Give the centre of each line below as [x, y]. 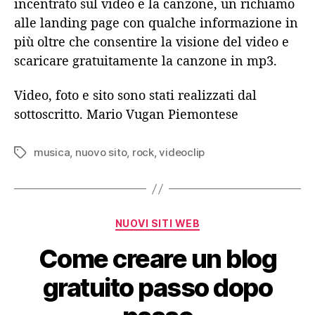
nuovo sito [101, 153]
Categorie [185, 221]
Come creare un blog [157, 258]
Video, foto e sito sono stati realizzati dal [135, 95]
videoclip [182, 153]
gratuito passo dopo [157, 287]
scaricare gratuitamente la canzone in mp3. [146, 60]
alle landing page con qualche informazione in [156, 22]
